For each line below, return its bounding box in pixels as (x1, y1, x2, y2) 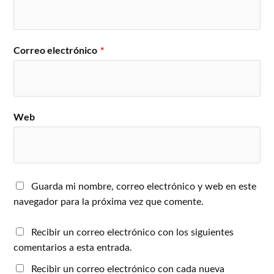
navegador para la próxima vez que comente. (13, 197, 204, 207)
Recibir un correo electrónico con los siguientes (31, 228, 234, 238)
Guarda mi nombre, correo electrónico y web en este (31, 182, 257, 192)
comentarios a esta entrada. (13, 243, 133, 253)
